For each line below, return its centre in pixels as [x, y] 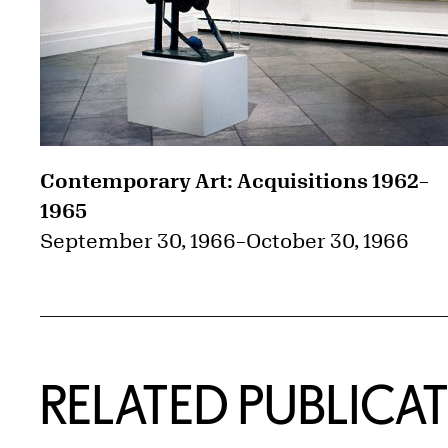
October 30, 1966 [327, 241]
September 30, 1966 [138, 241]
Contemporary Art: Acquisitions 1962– [234, 181]
